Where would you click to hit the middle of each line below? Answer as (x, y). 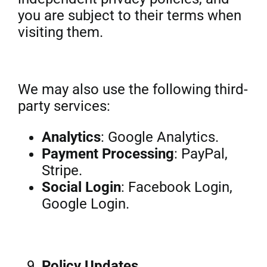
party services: (64, 106)
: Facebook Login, (176, 187)
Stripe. (62, 170)
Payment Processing (108, 154)
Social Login (81, 187)
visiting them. (60, 32)
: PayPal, (201, 154)
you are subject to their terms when (129, 15)
